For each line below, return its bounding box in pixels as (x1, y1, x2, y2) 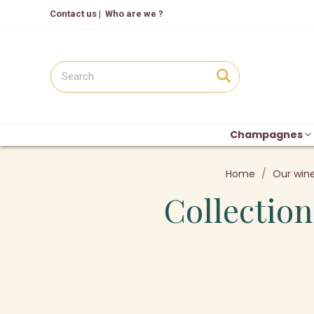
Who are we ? (105, 8, 163, 19)
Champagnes (230, 127, 303, 142)
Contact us (50, 8, 97, 19)
